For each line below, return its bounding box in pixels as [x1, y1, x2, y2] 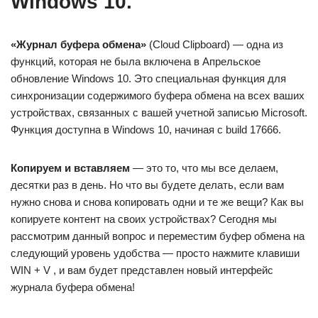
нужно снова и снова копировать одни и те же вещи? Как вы [11, 196, 304, 208]
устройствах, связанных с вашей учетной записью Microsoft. [11, 106, 307, 119]
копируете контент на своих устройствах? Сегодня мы [11, 213, 277, 225]
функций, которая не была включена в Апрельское [11, 55, 261, 67]
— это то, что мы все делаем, [130, 162, 278, 174]
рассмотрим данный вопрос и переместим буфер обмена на [11, 230, 305, 242]
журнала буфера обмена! [11, 281, 135, 293]
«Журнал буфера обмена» [11, 38, 146, 50]
